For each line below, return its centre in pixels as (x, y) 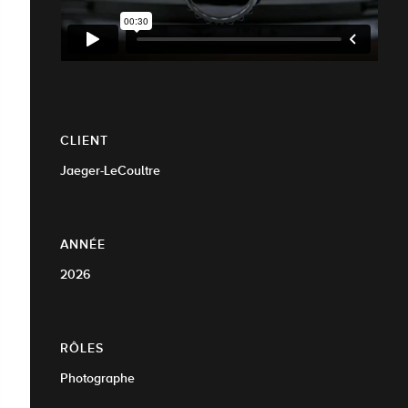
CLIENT (84, 141)
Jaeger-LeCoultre (110, 171)
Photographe (97, 378)
